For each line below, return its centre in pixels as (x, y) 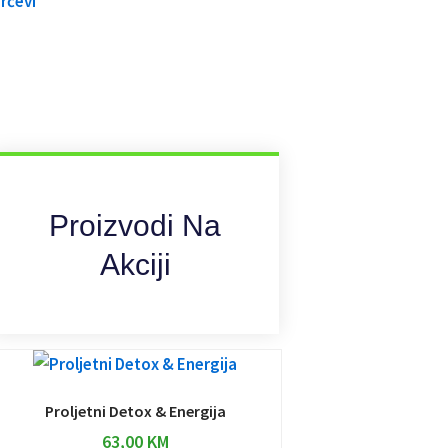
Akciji (135, 265)
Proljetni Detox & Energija (135, 411)
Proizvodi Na (135, 226)
